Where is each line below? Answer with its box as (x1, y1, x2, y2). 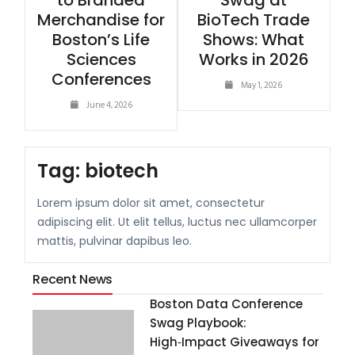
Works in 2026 (198, 48, 309, 71)
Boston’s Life (52, 29, 151, 52)
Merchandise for (37, 9, 166, 32)
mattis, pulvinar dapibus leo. (37, 233, 193, 250)
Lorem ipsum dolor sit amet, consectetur (37, 195, 265, 212)
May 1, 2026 (241, 78, 283, 94)
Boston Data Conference (150, 296, 303, 313)
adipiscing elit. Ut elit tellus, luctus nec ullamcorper (37, 214, 318, 231)
